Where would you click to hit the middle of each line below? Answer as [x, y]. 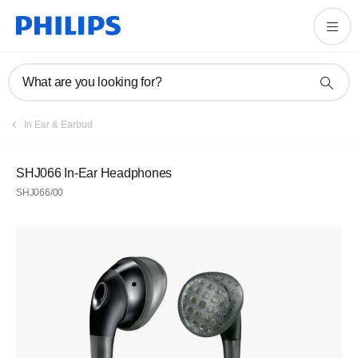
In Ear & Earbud [58, 125]
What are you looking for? [92, 82]
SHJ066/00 [40, 193]
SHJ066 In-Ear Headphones [94, 173]
